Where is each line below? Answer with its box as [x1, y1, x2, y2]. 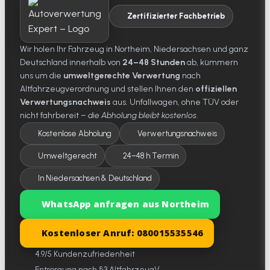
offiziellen [195, 83, 237, 94]
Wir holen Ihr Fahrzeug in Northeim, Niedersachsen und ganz [20, 43, 248, 54]
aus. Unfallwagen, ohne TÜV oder [111, 96, 239, 107]
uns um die [20, 70, 63, 81]
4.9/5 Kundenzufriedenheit [33, 248, 136, 259]
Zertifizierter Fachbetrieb [127, 11, 225, 21]
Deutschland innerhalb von [20, 57, 122, 67]
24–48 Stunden [122, 57, 185, 67]
